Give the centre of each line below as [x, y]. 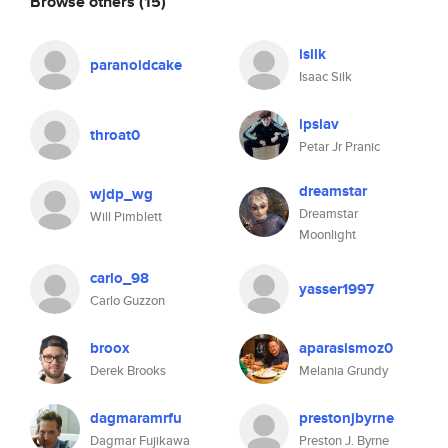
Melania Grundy [343, 370]
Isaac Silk [325, 76]
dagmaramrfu [136, 418]
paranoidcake [136, 65]
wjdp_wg [121, 194]
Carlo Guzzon [127, 300]
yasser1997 [336, 289]
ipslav [319, 124]
